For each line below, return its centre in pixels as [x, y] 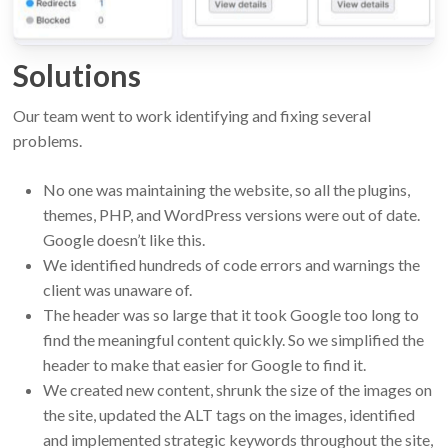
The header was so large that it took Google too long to [230, 314]
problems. [47, 140]
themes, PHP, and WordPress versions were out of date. [231, 214]
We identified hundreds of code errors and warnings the [231, 264]
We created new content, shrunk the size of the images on [237, 389]
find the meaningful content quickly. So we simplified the [233, 339]
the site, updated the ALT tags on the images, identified [228, 414]
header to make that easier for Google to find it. [204, 364]
